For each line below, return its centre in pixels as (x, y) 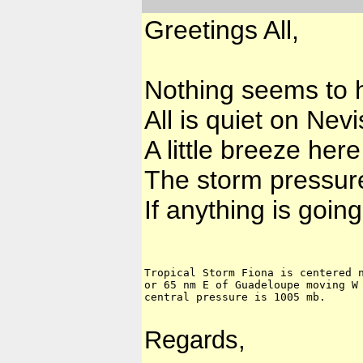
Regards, (195, 340)
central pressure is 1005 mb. (235, 297)
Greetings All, (222, 30)
